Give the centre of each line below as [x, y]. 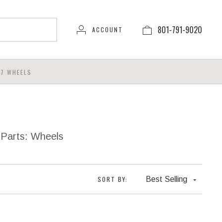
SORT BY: [113, 179]
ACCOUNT [108, 29]
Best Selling [166, 179]
